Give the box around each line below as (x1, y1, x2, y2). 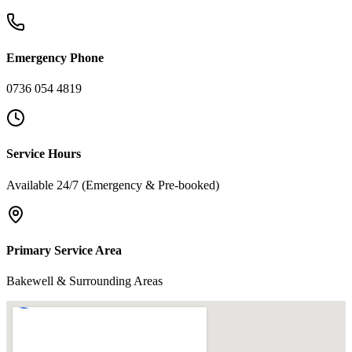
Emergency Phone (6, 50, 104, 64)
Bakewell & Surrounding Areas (6, 274, 163, 288)
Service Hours (6, 147, 81, 161)
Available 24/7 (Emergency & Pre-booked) (6, 178, 219, 192)
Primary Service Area (6, 243, 122, 257)
